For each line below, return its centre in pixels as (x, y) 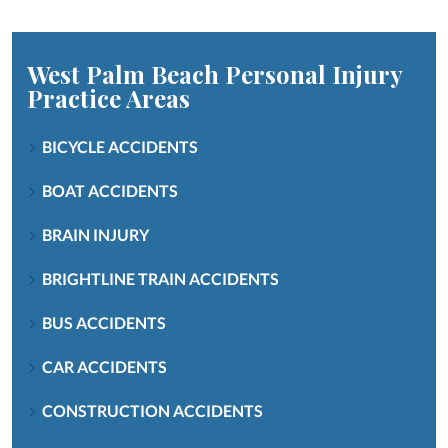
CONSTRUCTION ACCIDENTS (152, 410)
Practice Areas (108, 97)
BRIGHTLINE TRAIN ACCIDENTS (160, 278)
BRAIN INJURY (95, 234)
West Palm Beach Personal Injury (214, 73)
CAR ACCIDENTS (104, 366)
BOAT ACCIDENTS (110, 190)
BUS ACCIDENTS (104, 322)
